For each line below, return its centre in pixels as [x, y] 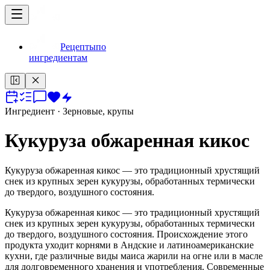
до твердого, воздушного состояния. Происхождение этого [126, 234]
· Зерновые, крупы [94, 111]
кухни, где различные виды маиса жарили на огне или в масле [134, 256]
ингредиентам [58, 58]
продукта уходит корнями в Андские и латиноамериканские [129, 245]
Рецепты [78, 47]
